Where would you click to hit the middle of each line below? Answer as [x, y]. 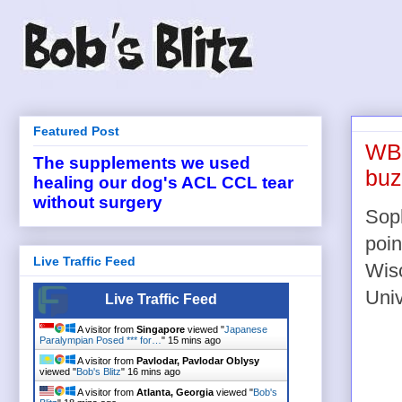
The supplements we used [142, 163]
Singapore [161, 329]
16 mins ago [154, 371]
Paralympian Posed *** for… [100, 340]
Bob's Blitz [99, 371]
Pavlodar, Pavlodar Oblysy [198, 360]
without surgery [98, 203]
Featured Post [76, 131]
